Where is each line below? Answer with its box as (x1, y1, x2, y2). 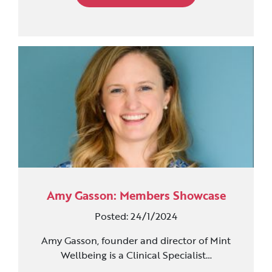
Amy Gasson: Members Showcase (46, 186, 226, 204)
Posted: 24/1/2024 (95, 208, 177, 223)
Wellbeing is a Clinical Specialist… (60, 247, 212, 262)
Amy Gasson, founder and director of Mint (41, 233, 231, 248)
